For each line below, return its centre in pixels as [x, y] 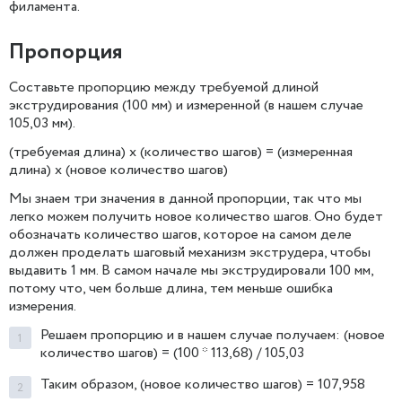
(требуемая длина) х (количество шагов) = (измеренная [181, 153]
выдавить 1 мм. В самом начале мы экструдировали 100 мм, [191, 271]
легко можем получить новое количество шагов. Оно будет [196, 217]
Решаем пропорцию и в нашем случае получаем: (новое [213, 336]
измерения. [44, 307]
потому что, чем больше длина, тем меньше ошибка [171, 289]
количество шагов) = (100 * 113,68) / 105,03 [172, 354]
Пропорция [66, 53]
